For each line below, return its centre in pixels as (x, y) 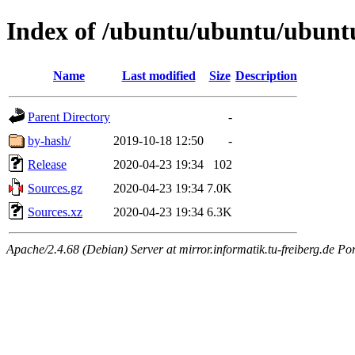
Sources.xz (55, 212)
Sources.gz (55, 188)
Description (266, 75)
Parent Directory (69, 116)
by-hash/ (49, 140)
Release (47, 164)
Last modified (158, 75)
